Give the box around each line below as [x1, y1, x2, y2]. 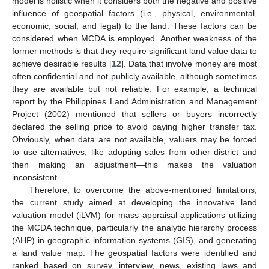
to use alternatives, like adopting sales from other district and [12, 147, 257, 157]
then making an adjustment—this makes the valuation [12, 159, 257, 169]
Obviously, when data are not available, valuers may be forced [12, 134, 257, 144]
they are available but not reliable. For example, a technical [12, 83, 257, 94]
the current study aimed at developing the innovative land [12, 197, 257, 207]
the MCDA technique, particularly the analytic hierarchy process [12, 222, 257, 232]
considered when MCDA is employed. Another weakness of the [12, 33, 257, 43]
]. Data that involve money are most [121, 58, 258, 68]
